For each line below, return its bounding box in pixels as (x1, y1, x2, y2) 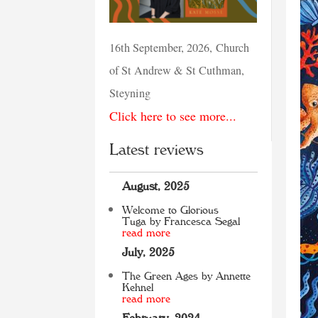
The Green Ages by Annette (122, 270, 251, 283)
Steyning (109, 85, 151, 102)
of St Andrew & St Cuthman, (109, 62, 245, 79)
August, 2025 (122, 180, 190, 193)
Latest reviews (109, 141, 204, 158)
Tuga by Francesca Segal (122, 216, 241, 228)
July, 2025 (122, 246, 175, 259)
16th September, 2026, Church (109, 40, 250, 56)
